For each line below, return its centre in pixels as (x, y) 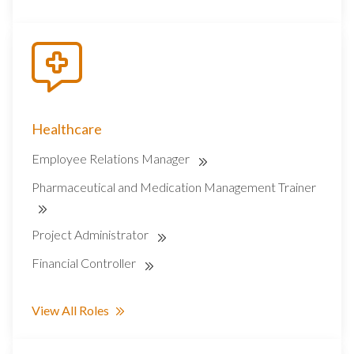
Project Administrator (91, 235)
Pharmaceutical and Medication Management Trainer (174, 187)
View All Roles (70, 311)
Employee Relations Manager (112, 159)
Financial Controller (85, 263)
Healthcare (67, 129)
